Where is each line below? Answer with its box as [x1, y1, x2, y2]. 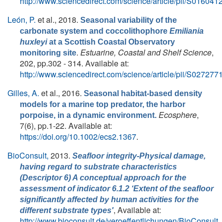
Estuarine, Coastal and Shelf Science [80, 47, 212, 58]
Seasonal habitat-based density [84, 89, 202, 98]
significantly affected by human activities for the [20, 195, 199, 204]
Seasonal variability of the [80, 16, 177, 24]
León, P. [7, 14, 36, 25]
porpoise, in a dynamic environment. [20, 111, 157, 119]
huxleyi [20, 38, 47, 46]
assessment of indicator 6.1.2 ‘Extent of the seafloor [20, 184, 214, 193]
